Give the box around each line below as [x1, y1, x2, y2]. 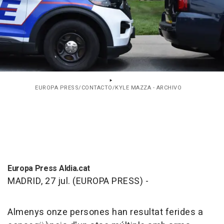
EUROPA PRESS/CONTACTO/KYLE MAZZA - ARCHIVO [35, 83, 181, 92]
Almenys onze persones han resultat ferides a [7, 205, 203, 219]
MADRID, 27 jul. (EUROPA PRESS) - [7, 174, 148, 188]
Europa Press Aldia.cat [7, 162, 90, 175]
